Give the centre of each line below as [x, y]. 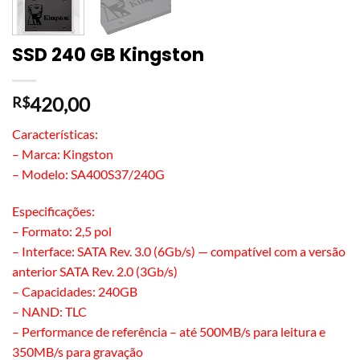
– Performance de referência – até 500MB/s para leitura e [169, 332]
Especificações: [53, 211]
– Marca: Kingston [63, 154]
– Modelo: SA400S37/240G [88, 174]
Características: [55, 134]
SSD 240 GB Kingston [108, 55]
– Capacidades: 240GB [75, 292]
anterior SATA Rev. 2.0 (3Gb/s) [95, 272]
